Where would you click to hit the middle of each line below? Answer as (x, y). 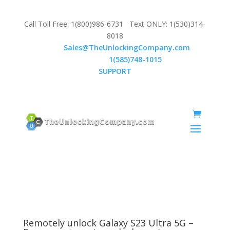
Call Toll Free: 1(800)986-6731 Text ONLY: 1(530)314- (115, 24)
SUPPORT (115, 71)
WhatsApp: (89, 59)
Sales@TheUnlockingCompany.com (127, 47)
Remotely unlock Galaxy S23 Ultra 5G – (108, 223)
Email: (52, 47)
